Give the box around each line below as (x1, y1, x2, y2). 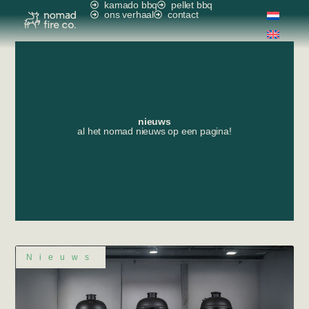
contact (167, 9, 199, 20)
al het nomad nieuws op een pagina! (77, 125, 232, 137)
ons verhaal (104, 9, 154, 20)
